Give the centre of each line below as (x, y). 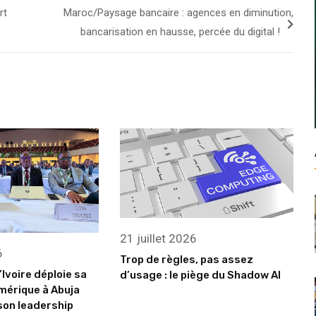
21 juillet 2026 (159, 239)
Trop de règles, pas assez (187, 260)
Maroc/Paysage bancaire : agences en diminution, (178, 13)
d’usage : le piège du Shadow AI (201, 275)
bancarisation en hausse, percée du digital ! (180, 32)
